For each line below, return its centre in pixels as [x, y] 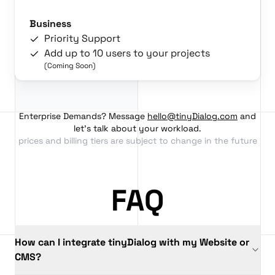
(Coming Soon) [70, 66]
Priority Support [82, 39]
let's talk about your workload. [137, 129]
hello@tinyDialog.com [192, 116]
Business [50, 24]
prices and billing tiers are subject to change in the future [137, 141]
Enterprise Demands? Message [83, 116]
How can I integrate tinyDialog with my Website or [132, 242]
